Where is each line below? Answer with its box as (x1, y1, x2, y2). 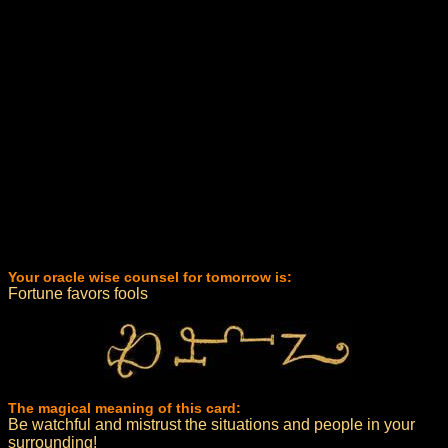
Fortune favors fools (8, 285, 148, 302)
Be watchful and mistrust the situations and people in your (8, 416, 415, 433)
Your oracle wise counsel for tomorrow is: (8, 269, 292, 285)
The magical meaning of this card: (8, 400, 241, 416)
